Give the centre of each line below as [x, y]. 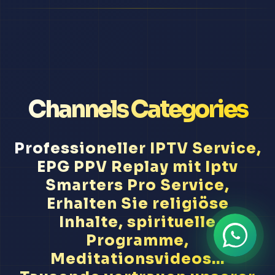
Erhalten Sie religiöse [137, 204]
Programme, [137, 241]
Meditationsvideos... [137, 259]
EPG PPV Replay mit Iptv [137, 167]
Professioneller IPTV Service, [137, 149]
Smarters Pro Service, [137, 186]
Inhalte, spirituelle [137, 223]
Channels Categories [137, 110]
